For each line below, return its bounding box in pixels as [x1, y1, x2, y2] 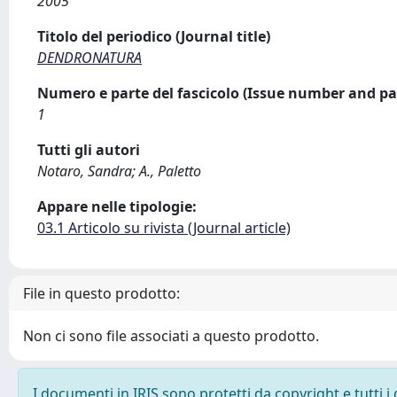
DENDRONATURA [37, 48, 142, 67]
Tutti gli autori [37, 140, 140, 160]
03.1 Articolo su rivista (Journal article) [37, 218, 291, 237]
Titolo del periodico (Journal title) [37, 27, 270, 46]
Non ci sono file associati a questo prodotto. [23, 326, 319, 346]
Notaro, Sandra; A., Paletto [37, 161, 201, 181]
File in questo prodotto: [23, 284, 180, 303]
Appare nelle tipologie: [37, 197, 197, 216]
